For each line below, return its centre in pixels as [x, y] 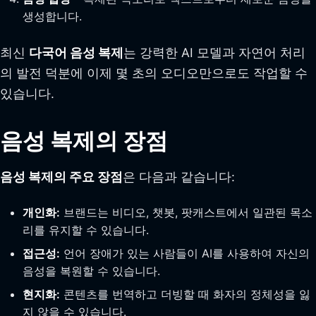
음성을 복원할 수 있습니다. [91, 271]
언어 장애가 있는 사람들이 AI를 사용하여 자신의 [185, 253]
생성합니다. [52, 16]
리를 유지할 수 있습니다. [86, 230]
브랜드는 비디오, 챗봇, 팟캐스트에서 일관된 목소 [186, 212]
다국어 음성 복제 [76, 52]
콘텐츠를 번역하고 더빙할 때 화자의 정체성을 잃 [185, 294]
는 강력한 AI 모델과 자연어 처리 [214, 52]
